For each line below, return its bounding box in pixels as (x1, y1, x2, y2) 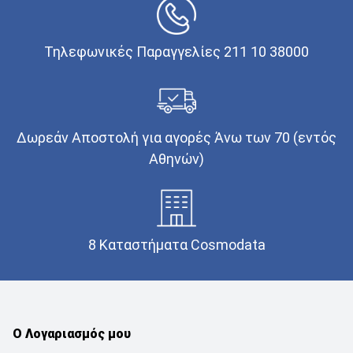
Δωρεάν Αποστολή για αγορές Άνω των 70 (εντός (17, 128, 336, 146)
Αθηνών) (149, 150, 204, 167)
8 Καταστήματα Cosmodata (87, 236, 266, 253)
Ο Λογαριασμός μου (13, 325, 131, 341)
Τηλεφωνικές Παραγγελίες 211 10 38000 (44, 43, 309, 60)
